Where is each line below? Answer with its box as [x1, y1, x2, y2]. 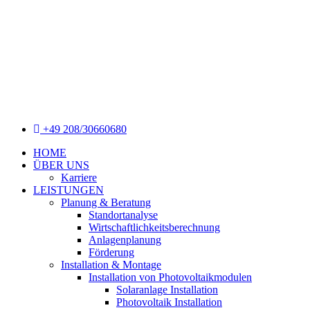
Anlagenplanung [89, 234, 161, 246]
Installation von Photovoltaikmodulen [89, 271, 252, 283]
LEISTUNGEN [33, 184, 104, 196]
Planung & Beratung [61, 197, 151, 208]
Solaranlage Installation [116, 284, 218, 295]
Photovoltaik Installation [116, 296, 222, 308]
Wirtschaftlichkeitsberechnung [89, 221, 220, 233]
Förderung [89, 246, 134, 258]
